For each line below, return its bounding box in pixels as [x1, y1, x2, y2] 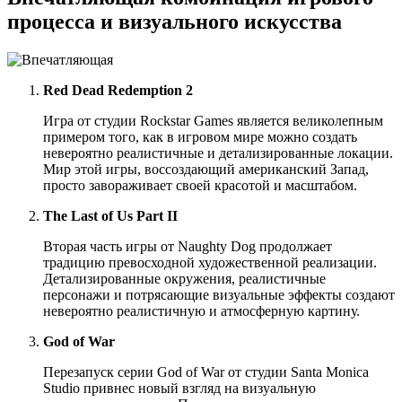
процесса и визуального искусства [7, 9, 342, 33]
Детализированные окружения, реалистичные [43, 270, 326, 286]
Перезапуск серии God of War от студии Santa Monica [43, 363, 369, 380]
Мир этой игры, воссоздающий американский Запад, [43, 161, 369, 177]
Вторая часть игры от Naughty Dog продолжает [43, 238, 332, 254]
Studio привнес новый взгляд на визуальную [43, 380, 316, 396]
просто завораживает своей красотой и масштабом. [43, 177, 357, 193]
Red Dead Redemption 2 [43, 82, 193, 98]
